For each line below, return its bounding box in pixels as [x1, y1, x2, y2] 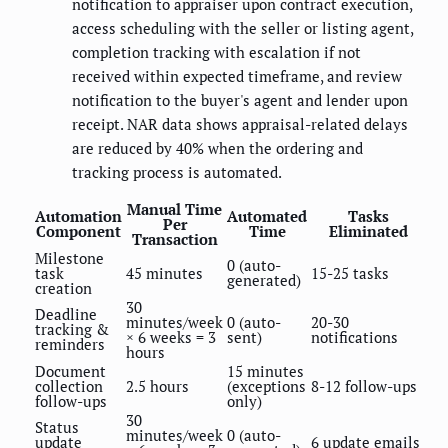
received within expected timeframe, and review [72, 66, 402, 87]
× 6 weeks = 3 [126, 327, 216, 348]
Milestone [35, 248, 104, 269]
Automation [35, 206, 122, 227]
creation [35, 278, 92, 299]
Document [35, 361, 106, 382]
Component [36, 221, 121, 242]
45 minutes [126, 263, 203, 284]
